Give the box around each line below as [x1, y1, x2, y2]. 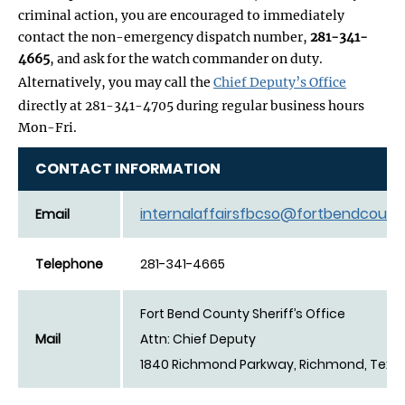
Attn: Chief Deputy [140, 329, 256, 348]
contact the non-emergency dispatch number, [18, 28, 310, 45]
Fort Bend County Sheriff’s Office [140, 304, 345, 323]
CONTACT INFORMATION [35, 157, 221, 179]
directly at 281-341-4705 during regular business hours [18, 97, 364, 114]
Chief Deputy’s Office [213, 73, 346, 90]
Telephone [35, 254, 103, 273]
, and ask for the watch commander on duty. [50, 50, 323, 67]
